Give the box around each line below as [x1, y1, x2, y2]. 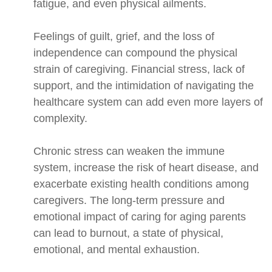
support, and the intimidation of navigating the [33, 80, 254, 92]
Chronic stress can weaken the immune [33, 145, 225, 158]
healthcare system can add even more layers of [33, 96, 263, 109]
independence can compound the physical [33, 47, 237, 59]
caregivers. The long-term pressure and [33, 194, 225, 207]
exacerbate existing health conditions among [33, 178, 249, 191]
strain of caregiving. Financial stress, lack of [33, 63, 245, 76]
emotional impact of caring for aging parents [33, 211, 246, 223]
